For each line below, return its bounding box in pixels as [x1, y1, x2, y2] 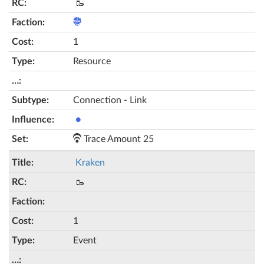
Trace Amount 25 [81, 134, 154, 144]
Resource [73, 57, 111, 66]
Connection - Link [73, 95, 147, 105]
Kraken [75, 158, 105, 167]
